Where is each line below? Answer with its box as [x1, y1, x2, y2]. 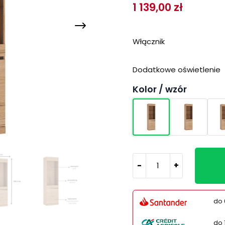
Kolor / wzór [133, 83, 187, 95]
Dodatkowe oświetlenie [133, 64, 220, 75]
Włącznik [133, 36, 165, 47]
